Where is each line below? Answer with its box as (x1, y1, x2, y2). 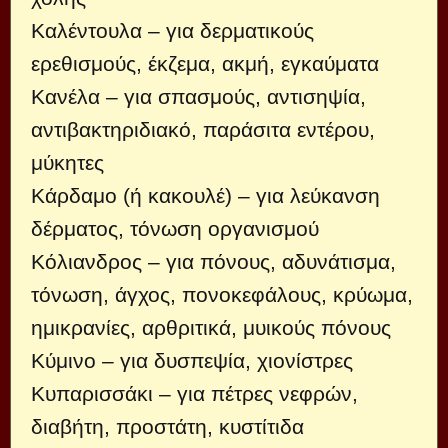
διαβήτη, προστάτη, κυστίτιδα (31, 415, 304, 438)
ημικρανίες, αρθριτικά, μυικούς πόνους (31, 316, 391, 339)
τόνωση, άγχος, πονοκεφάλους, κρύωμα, (31, 283, 413, 306)
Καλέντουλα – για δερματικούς (31, 19, 314, 42)
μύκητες (31, 151, 104, 174)
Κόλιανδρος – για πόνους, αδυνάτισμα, (31, 250, 396, 273)
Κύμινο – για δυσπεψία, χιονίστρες (31, 349, 353, 372)
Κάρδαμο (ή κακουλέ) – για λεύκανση (31, 184, 380, 207)
